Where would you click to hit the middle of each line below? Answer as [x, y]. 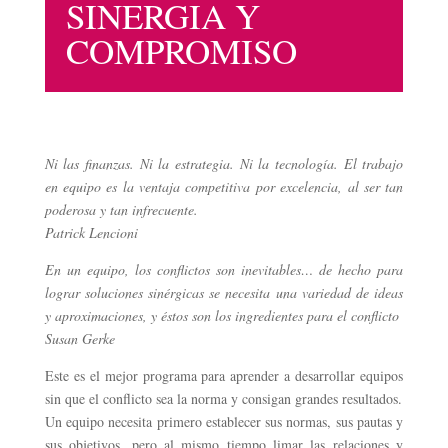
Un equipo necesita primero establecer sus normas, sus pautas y [224, 421]
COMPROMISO [181, 50]
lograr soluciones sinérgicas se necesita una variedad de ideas [224, 292]
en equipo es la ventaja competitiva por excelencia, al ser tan [224, 186]
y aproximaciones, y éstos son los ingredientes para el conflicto [221, 315]
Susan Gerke [79, 338]
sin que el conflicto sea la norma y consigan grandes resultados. [223, 398]
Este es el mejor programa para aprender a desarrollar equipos [224, 375]
